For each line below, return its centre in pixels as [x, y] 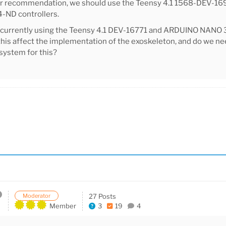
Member [63, 206]
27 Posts [102, 196]
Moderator [37, 196]
